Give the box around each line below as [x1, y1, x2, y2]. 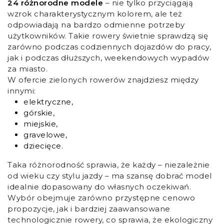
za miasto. [7, 64, 50, 74]
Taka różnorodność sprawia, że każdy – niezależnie [7, 160, 210, 170]
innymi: [7, 86, 36, 96]
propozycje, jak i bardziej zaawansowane [7, 204, 170, 214]
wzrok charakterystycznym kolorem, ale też [7, 9, 182, 19]
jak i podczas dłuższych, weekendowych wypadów [7, 53, 209, 63]
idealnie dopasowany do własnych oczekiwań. [7, 182, 191, 192]
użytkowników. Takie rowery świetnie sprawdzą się [7, 31, 208, 41]
